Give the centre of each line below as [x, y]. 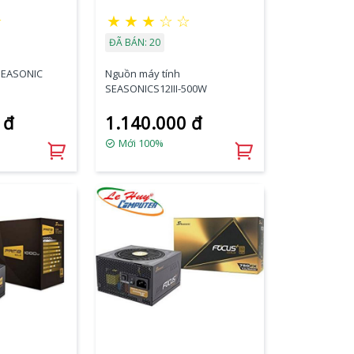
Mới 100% [139, 143]
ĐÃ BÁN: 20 [134, 42]
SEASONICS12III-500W [156, 88]
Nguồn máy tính [142, 73]
